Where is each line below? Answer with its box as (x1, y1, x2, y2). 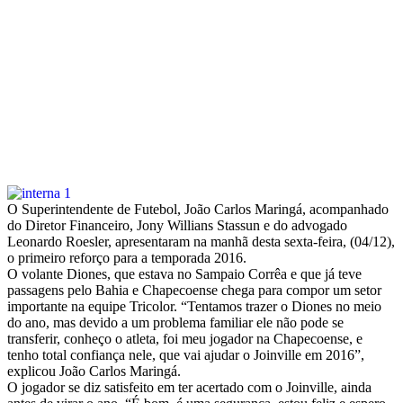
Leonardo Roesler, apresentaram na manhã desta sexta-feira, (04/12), (7, 233, 395, 249)
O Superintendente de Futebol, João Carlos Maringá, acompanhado (7, 201, 389, 217)
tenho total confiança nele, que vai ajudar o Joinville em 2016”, (7, 346, 364, 363)
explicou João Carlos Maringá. (7, 363, 181, 379)
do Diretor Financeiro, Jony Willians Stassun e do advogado (7, 217, 347, 233)
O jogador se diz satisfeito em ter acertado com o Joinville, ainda (7, 379, 372, 395)
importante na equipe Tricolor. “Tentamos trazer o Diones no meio (7, 298, 381, 314)
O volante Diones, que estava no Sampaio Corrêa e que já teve (7, 265, 362, 282)
